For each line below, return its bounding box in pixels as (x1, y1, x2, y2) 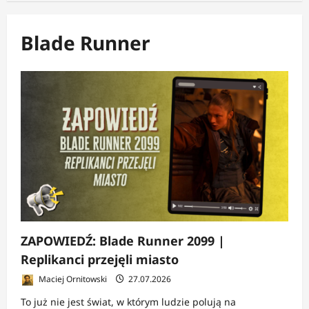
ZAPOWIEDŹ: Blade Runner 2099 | (21, 232, 225, 249)
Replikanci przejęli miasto (21, 250, 179, 268)
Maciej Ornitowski (37, 272, 107, 285)
